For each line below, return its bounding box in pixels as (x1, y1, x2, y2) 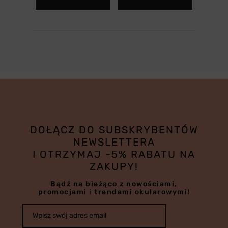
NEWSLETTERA (73, 136, 155, 149)
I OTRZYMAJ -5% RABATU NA (33, 148, 195, 161)
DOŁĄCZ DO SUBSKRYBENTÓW (30, 124, 198, 136)
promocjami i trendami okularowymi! (38, 188, 190, 197)
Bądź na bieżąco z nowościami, (50, 180, 178, 189)
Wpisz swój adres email (33, 211, 106, 220)
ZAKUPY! (90, 160, 138, 173)
